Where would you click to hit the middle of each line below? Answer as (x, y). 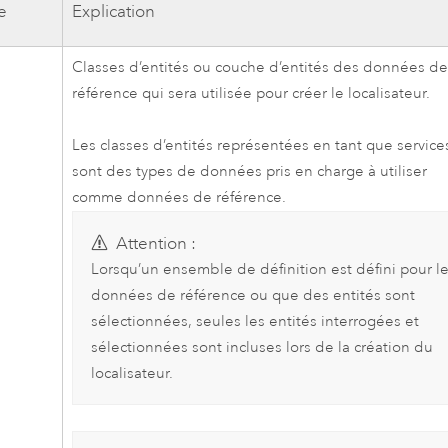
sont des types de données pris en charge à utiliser (250, 172)
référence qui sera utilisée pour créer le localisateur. (251, 93)
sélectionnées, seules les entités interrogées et (254, 321)
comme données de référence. (179, 198)
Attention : (156, 243)
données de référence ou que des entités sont (252, 295)
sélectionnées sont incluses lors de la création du (261, 347)
